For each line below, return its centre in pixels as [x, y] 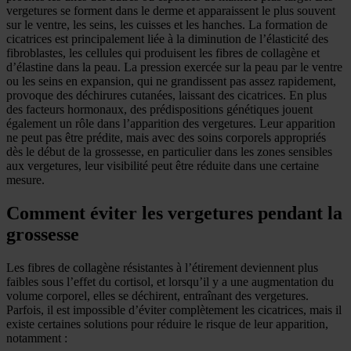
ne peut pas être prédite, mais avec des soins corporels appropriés [166, 137]
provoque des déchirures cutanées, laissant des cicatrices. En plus [166, 95]
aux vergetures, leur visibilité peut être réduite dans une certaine [163, 165]
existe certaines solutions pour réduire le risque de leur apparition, [167, 324]
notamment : [37, 338]
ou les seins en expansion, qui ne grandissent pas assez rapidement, [171, 81]
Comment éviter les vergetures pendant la [174, 213]
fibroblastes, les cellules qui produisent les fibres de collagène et [163, 52]
